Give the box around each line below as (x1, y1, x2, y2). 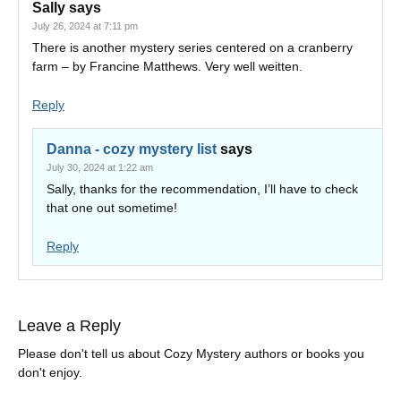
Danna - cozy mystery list (47, 141, 217, 157)
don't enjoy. (18, 365, 82, 380)
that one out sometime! (47, 200, 177, 215)
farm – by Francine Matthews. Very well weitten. (32, 59, 303, 73)
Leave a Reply (18, 317, 121, 335)
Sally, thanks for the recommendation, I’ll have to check (47, 182, 358, 196)
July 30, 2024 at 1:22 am (47, 162, 153, 173)
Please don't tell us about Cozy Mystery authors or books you (18, 346, 364, 361)
